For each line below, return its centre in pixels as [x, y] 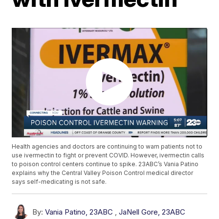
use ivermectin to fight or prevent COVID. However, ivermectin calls [108, 155]
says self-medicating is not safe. [59, 182]
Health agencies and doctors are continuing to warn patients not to [107, 147]
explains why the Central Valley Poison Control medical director [103, 173]
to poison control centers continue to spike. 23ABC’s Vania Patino [105, 164]
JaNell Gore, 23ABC [152, 212]
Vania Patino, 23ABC [79, 212]
